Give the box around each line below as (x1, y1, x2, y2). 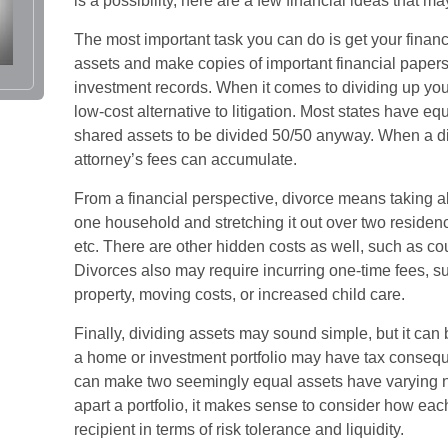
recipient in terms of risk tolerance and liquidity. (74, 421, 404, 438)
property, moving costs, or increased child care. (74, 286, 405, 303)
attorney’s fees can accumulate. (74, 151, 297, 168)
